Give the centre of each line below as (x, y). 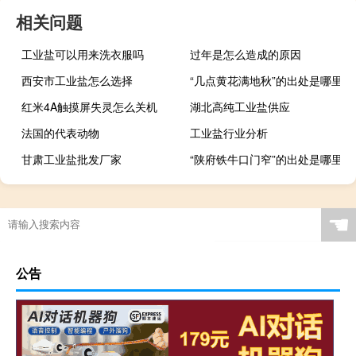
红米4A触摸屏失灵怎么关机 (89, 107)
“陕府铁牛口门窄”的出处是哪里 (267, 159)
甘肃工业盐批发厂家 (72, 159)
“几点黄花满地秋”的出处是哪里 (267, 81)
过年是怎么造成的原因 (246, 54)
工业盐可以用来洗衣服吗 (83, 54)
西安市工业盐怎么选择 (77, 81)
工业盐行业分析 (229, 133)
